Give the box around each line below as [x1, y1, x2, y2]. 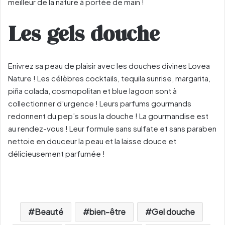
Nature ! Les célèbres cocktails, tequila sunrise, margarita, [8, 73, 210, 83]
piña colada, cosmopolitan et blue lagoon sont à [8, 86, 177, 96]
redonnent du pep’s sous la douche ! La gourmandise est [8, 111, 208, 121]
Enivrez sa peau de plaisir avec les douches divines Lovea [8, 61, 210, 71]
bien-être [89, 206, 126, 217]
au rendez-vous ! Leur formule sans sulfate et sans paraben [8, 124, 216, 134]
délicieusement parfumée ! [8, 149, 105, 159]
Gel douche [151, 206, 195, 217]
